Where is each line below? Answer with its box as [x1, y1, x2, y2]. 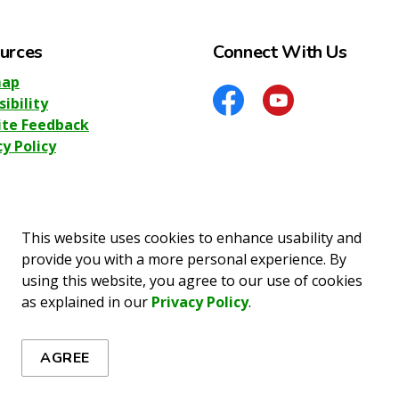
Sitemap [176, 284, 226, 301]
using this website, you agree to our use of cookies [21, 271, 362, 290]
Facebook [212, 105, 280, 126]
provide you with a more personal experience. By [21, 249, 346, 269]
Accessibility [236, 284, 311, 301]
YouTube [262, 105, 325, 126]
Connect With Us [213, 40, 347, 65]
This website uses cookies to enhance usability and [21, 228, 362, 248]
